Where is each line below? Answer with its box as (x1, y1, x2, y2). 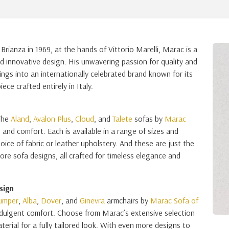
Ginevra (80, 195, 105, 205)
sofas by (132, 113, 165, 124)
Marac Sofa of (150, 195, 198, 205)
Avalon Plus (33, 113, 71, 124)
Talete (112, 113, 132, 124)
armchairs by (105, 195, 150, 205)
